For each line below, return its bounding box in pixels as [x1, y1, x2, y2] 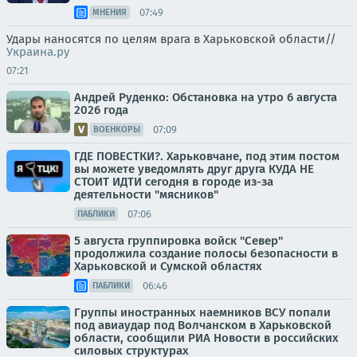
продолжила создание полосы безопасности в [74, 246, 338, 261]
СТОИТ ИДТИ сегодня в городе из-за [74, 175, 273, 189]
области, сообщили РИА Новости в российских [74, 331, 339, 345]
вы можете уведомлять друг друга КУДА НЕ [74, 162, 314, 176]
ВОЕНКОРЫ [93, 124, 140, 135]
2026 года [74, 103, 128, 117]
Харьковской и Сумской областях [74, 259, 262, 273]
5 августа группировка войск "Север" [74, 233, 283, 248]
